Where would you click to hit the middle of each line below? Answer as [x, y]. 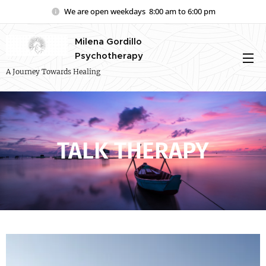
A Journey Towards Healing [53, 72]
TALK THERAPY [133, 151]
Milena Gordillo [108, 41]
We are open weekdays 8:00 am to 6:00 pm [140, 11]
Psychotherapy [110, 56]
